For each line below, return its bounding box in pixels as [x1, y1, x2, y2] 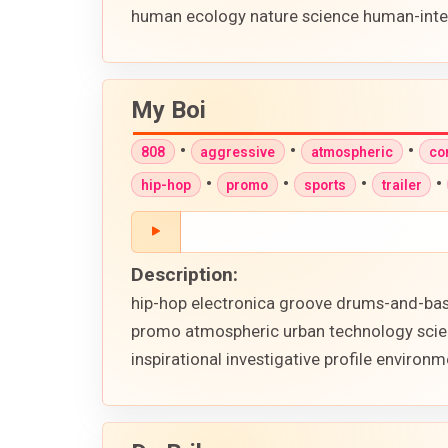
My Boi [131, 95, 206, 124]
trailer [381, 176, 422, 193]
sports [303, 176, 346, 193]
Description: [131, 263, 238, 287]
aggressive [200, 143, 276, 160]
